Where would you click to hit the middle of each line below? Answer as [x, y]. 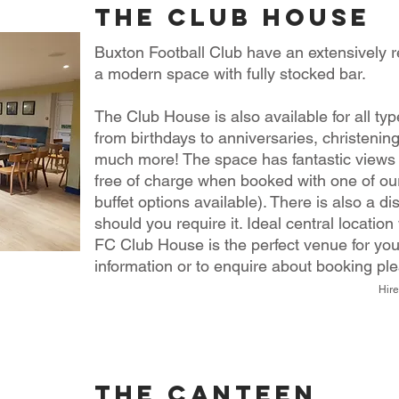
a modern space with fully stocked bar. [232, 74]
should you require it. [171, 224]
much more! [138, 159]
